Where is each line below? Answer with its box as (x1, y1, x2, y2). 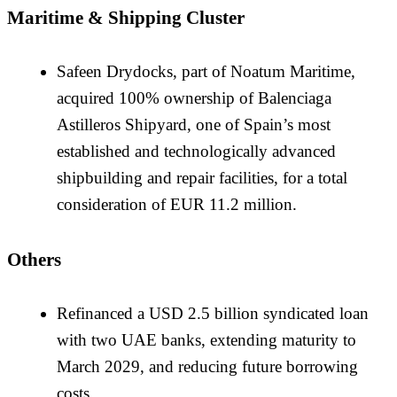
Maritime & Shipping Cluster (7, 7, 245, 28)
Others (7, 249, 61, 270)
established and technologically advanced (57, 142, 336, 161)
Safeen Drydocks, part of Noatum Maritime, (57, 62, 355, 82)
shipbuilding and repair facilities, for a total (57, 168, 347, 188)
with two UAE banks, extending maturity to (57, 330, 356, 349)
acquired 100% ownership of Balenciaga (57, 89, 331, 108)
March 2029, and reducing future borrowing (57, 356, 358, 376)
